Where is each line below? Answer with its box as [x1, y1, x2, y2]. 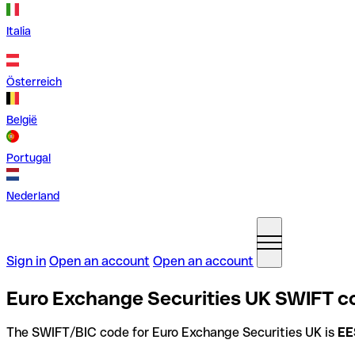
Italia [6, 25, 31, 37]
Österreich [6, 75, 62, 88]
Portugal [6, 151, 51, 164]
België [6, 113, 37, 126]
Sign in [6, 254, 46, 269]
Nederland [6, 189, 59, 202]
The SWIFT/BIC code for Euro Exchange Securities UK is [6, 324, 338, 340]
